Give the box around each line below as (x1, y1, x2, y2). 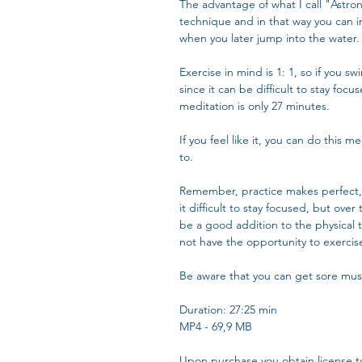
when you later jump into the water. (179, 31, 360, 45)
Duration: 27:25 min (179, 302, 277, 317)
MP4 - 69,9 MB (179, 319, 252, 334)
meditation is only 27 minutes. (179, 99, 330, 113)
